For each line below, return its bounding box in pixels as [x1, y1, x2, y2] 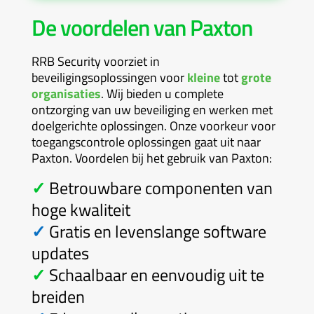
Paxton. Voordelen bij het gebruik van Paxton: [31, 148, 272, 168]
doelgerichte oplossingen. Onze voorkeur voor [31, 116, 275, 135]
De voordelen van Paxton [31, 10, 252, 44]
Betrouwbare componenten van [48, 175, 273, 200]
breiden [31, 283, 85, 309]
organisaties [31, 83, 101, 103]
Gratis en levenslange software [45, 218, 266, 244]
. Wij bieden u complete [100, 83, 224, 103]
